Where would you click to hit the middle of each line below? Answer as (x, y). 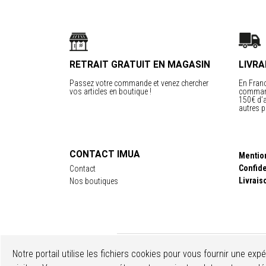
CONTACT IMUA (105, 154)
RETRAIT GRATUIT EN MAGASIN (140, 64)
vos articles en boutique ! (110, 91)
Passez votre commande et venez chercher (139, 83)
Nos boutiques (94, 181)
